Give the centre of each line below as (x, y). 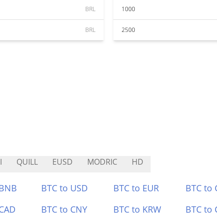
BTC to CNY (64, 209)
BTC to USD (65, 188)
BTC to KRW (137, 209)
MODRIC (102, 162)
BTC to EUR (136, 188)
